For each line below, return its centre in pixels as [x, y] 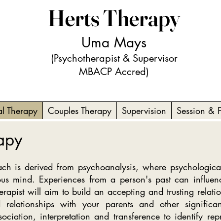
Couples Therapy [79, 110]
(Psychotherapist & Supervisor [114, 58]
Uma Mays [114, 42]
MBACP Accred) [114, 72]
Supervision [144, 110]
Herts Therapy [114, 18]
